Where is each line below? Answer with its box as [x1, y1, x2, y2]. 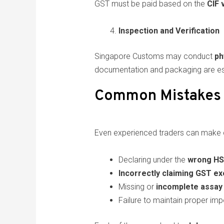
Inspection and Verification [118, 26, 219, 36]
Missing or [118, 182, 156, 192]
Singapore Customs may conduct [94, 51, 214, 61]
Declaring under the [118, 155, 187, 165]
